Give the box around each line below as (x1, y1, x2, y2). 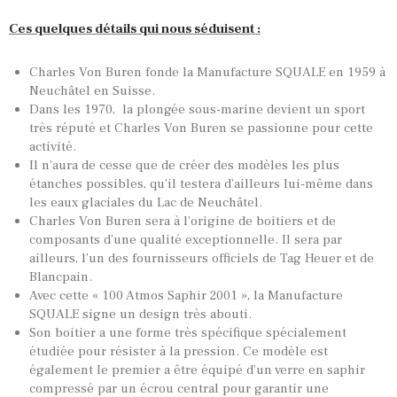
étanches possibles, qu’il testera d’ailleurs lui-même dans (28, 175, 373, 193)
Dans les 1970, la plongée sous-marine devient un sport (28, 101, 365, 119)
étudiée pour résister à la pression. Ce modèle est (28, 343, 328, 361)
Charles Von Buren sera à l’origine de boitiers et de (28, 213, 336, 230)
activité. (28, 138, 76, 156)
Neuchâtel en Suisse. (28, 82, 155, 100)
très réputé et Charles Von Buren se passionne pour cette (28, 120, 373, 137)
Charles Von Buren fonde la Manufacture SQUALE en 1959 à (28, 64, 385, 82)
